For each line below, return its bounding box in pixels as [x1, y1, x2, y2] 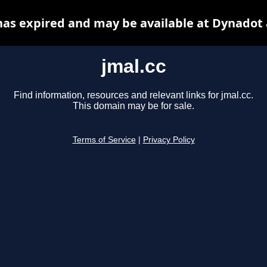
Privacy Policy [142, 135, 195, 145]
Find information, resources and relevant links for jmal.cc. [14, 90, 253, 101]
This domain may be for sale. [73, 101, 194, 111]
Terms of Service [72, 135, 136, 145]
